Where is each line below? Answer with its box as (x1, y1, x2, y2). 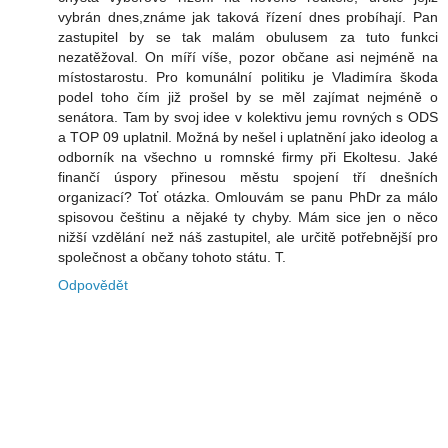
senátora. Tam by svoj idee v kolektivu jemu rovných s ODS (58, 109, 438, 126)
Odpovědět (58, 277, 128, 294)
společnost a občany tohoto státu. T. (58, 249, 286, 266)
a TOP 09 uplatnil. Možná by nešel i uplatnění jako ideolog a (58, 129, 438, 146)
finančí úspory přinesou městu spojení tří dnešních (58, 169, 438, 186)
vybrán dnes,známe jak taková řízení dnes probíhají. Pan (58, 9, 438, 26)
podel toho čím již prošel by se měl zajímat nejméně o (58, 89, 438, 106)
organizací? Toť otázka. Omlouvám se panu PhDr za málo (58, 189, 438, 206)
